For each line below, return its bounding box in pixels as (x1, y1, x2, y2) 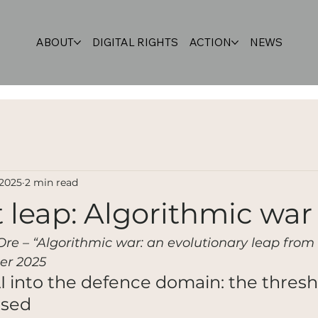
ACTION (189, 35, 231, 49)
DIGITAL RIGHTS (92, 35, 178, 49)
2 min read (25, 175, 78, 189)
